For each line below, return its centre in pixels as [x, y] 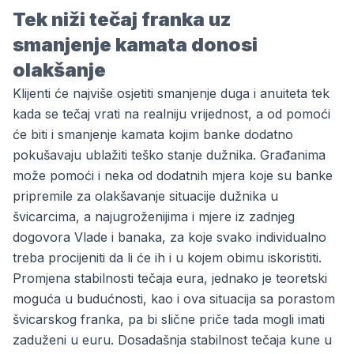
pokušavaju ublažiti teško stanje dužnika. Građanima [169, 155]
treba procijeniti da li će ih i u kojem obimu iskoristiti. [167, 258]
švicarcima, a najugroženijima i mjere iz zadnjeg [154, 217]
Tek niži [51, 19]
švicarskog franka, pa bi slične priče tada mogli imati [169, 319]
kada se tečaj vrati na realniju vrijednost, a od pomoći [171, 114]
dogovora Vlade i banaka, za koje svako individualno [169, 237]
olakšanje [59, 70]
